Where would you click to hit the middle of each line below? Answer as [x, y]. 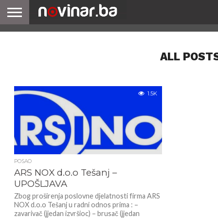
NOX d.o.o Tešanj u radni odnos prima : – [76, 205]
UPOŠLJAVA [40, 184]
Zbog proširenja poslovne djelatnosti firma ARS [87, 196]
